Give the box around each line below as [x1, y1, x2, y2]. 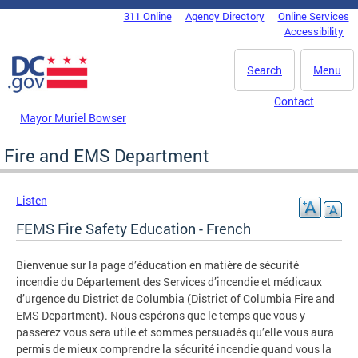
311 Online [123, 9, 172, 23]
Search [247, 62, 282, 78]
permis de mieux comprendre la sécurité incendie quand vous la [16, 340, 332, 356]
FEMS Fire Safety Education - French [16, 218, 251, 238]
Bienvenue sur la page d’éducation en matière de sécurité [16, 257, 299, 272]
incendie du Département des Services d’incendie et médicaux [16, 273, 322, 289]
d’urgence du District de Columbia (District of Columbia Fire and [16, 290, 335, 306]
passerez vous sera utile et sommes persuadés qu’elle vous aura [16, 324, 334, 340]
